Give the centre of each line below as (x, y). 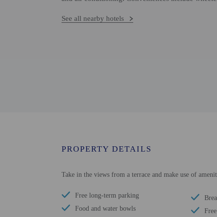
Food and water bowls (105, 209)
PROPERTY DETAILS (107, 149)
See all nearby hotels (93, 18)
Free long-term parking (107, 195)
